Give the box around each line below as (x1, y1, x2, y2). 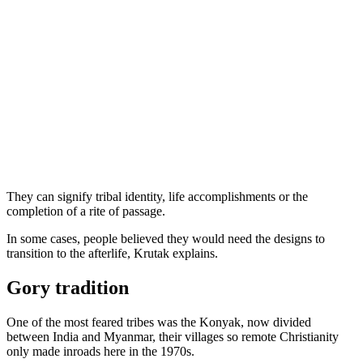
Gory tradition (6, 276, 129, 298)
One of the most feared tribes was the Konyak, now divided (6, 314, 311, 329)
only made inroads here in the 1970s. (6, 344, 194, 358)
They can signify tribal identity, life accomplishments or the (6, 189, 308, 203)
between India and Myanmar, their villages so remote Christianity (6, 329, 339, 344)
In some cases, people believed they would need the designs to (6, 231, 325, 246)
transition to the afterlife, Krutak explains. (6, 246, 218, 260)
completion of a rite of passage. (6, 203, 165, 218)
